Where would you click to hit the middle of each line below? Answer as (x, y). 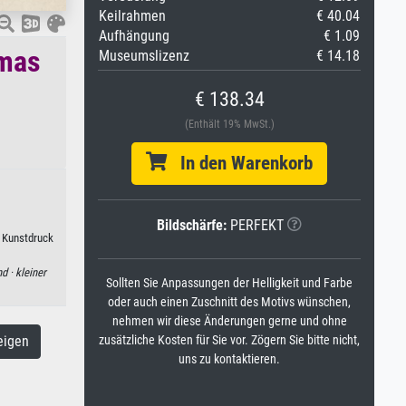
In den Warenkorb (240, 163)
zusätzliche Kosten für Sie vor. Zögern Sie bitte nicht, (229, 340)
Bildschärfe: (192, 225)
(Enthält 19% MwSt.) (229, 124)
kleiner (30, 272)
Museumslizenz (144, 56)
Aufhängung (134, 36)
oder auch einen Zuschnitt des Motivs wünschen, (229, 302)
